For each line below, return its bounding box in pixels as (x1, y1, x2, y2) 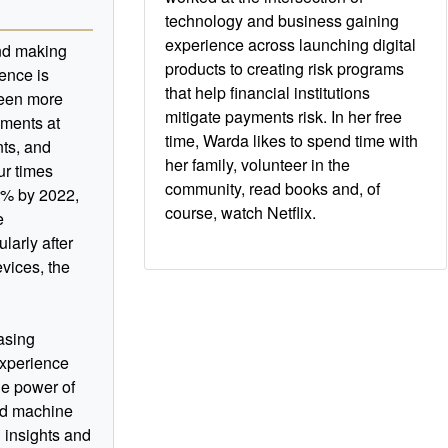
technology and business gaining (165, 8, 399, 32)
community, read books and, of (165, 176, 380, 200)
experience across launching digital (165, 32, 416, 56)
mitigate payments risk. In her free (165, 104, 402, 128)
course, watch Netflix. (165, 200, 316, 224)
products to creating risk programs (165, 56, 404, 80)
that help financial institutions (165, 80, 370, 104)
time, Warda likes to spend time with (165, 128, 418, 152)
